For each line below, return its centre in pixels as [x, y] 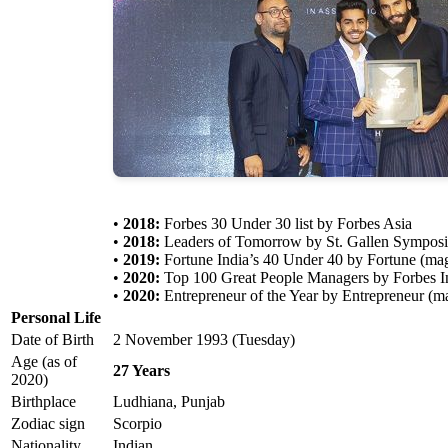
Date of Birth [52, 340]
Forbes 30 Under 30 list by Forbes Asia [286, 224]
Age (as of [44, 362]
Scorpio [137, 424]
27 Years [141, 371]
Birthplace [43, 402]
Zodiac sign [48, 424]
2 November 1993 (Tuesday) [204, 340]
